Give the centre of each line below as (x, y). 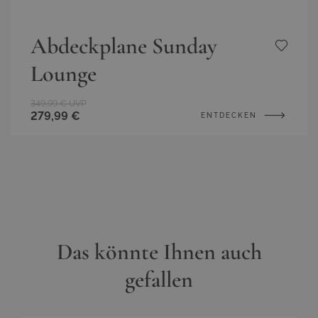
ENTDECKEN (231, 115)
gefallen (159, 279)
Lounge (64, 73)
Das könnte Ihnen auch (159, 251)
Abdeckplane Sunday (124, 45)
